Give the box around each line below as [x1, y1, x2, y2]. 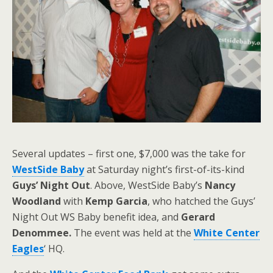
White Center [194, 225, 260, 239]
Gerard [181, 210, 215, 224]
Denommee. [12, 225, 71, 239]
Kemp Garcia [85, 194, 147, 208]
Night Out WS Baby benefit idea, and [12, 210, 181, 224]
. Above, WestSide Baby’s [90, 178, 205, 192]
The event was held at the [71, 225, 194, 239]
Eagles [12, 241, 44, 255]
